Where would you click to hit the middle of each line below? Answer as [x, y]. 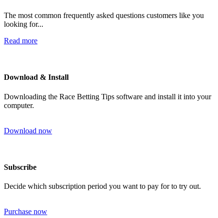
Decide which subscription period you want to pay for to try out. [102, 186]
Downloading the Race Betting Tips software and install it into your [108, 96]
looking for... [24, 24]
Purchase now [26, 212]
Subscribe [20, 167]
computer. [19, 105]
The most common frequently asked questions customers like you [104, 16]
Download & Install [36, 77]
